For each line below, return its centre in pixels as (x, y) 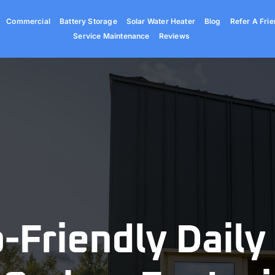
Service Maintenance (111, 36)
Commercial (28, 21)
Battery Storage (88, 21)
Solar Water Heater (161, 21)
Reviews (174, 36)
